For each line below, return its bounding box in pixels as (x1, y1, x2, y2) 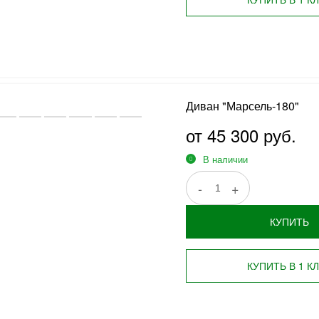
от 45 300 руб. (185, 122, 296, 147)
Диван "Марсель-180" (185, 98, 299, 114)
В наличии (202, 152, 248, 166)
